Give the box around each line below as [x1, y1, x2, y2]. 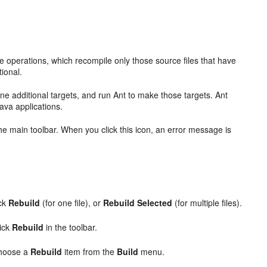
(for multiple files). [172, 197, 243, 209]
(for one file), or [40, 197, 104, 209]
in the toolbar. [46, 221, 98, 233]
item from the [64, 246, 117, 257]
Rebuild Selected [103, 197, 173, 209]
